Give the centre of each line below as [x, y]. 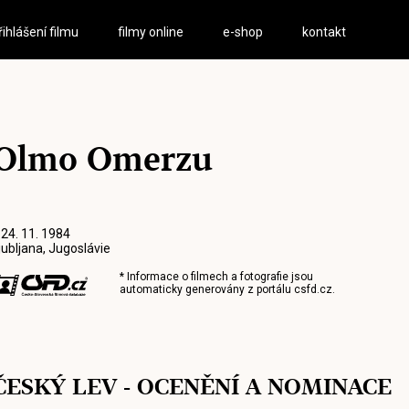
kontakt [325, 32]
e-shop [243, 32]
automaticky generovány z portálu [206, 289]
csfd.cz [313, 289]
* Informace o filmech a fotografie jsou [216, 277]
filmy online [151, 32]
